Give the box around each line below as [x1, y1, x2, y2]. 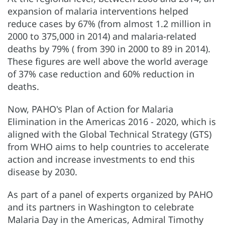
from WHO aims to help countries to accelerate [8, 140, 209, 153]
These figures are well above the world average [8, 55, 208, 67]
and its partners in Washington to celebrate [8, 200, 194, 213]
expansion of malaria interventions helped [8, 5, 188, 17]
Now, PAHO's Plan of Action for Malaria [8, 102, 173, 115]
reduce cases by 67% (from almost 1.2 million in [8, 17, 211, 30]
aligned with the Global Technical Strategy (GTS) [8, 128, 211, 140]
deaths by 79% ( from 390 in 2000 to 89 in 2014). [8, 42, 210, 55]
